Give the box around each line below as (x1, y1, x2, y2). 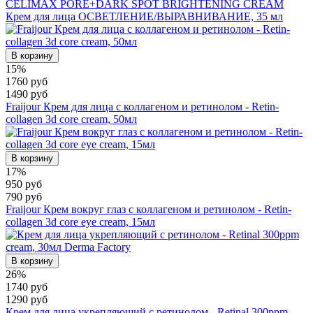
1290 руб (6, 293, 48, 306)
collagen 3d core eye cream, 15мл (6, 216, 155, 228)
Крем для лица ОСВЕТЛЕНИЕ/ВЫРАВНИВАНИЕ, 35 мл (6, 10, 283, 23)
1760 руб (6, 75, 48, 88)
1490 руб (6, 88, 48, 101)
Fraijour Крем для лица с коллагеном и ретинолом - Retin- (6, 101, 279, 113)
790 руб (6, 191, 42, 203)
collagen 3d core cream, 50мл (6, 113, 137, 126)
